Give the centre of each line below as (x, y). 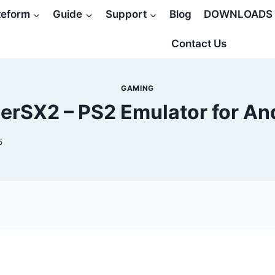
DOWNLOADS (238, 14)
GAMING (137, 88)
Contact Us (199, 43)
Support (126, 14)
